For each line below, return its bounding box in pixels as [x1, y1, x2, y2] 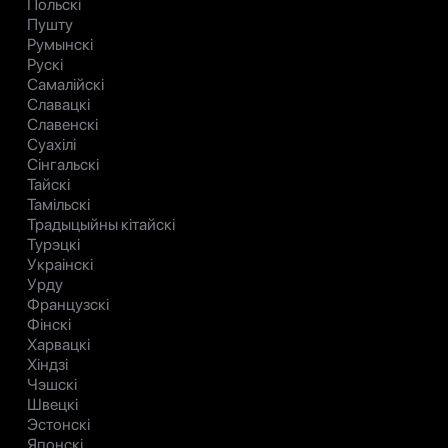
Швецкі [27, 395, 78, 415]
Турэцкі [27, 235, 80, 255]
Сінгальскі [27, 155, 99, 175]
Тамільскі [27, 195, 90, 215]
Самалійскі [27, 75, 104, 95]
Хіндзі [27, 355, 68, 375]
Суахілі [27, 135, 76, 155]
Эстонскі [27, 415, 90, 435]
